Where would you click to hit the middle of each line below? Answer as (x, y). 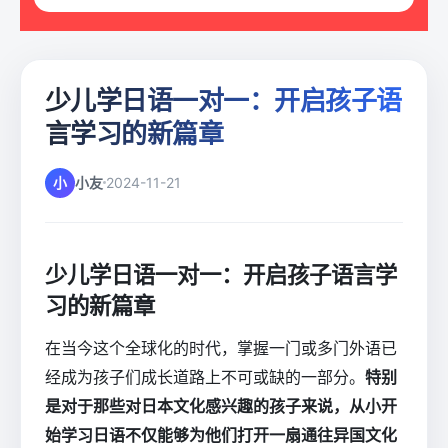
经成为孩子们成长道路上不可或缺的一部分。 (205, 377)
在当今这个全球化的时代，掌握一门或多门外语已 (221, 348)
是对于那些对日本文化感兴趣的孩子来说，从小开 (221, 406)
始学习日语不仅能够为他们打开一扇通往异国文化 (221, 435)
